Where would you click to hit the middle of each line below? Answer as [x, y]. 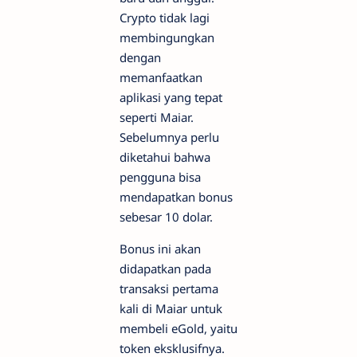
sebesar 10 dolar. [166, 217]
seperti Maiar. [157, 118]
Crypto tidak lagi [165, 18]
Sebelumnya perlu [169, 137]
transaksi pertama [169, 289]
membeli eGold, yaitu [178, 329]
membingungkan [167, 38]
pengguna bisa [160, 177]
